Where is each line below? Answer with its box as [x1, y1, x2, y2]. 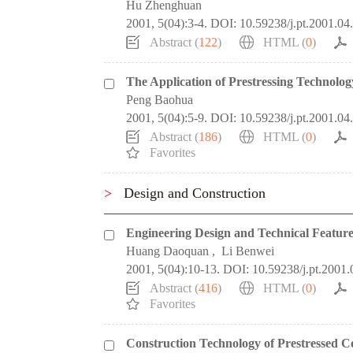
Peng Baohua [126, 93, 193, 106]
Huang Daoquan [126, 244, 209, 258]
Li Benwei [221, 244, 274, 258]
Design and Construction [124, 185, 266, 201]
